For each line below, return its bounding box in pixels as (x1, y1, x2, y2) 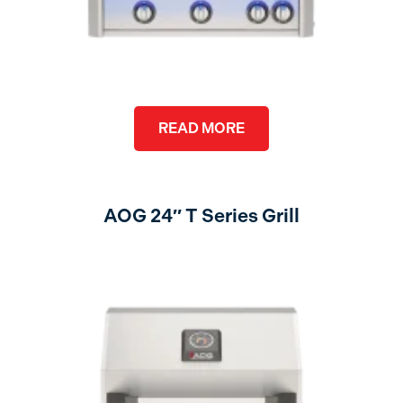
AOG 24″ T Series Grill (103, 204, 300, 227)
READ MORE (157, 119, 245, 137)
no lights (177, 243, 226, 258)
